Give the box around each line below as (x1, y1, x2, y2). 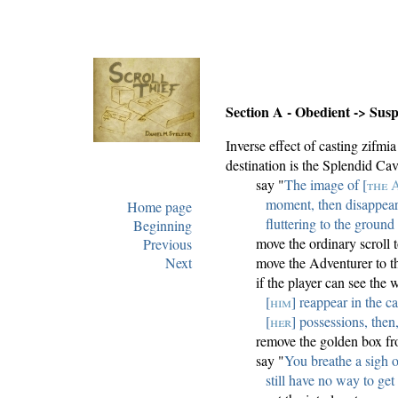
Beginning (133, 215, 192, 235)
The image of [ (284, 175, 367, 195)
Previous (143, 234, 192, 253)
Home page (127, 196, 192, 216)
